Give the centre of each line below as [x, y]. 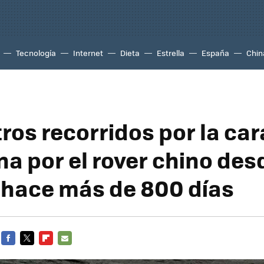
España [215, 53]
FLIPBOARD [60, 252]
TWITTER [37, 252]
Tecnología [36, 53]
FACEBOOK [21, 252]
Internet [88, 53]
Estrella [171, 53]
